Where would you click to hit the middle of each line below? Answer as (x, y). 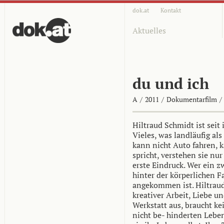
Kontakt (171, 10)
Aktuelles (149, 30)
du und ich (171, 83)
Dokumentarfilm (192, 99)
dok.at (141, 10)
